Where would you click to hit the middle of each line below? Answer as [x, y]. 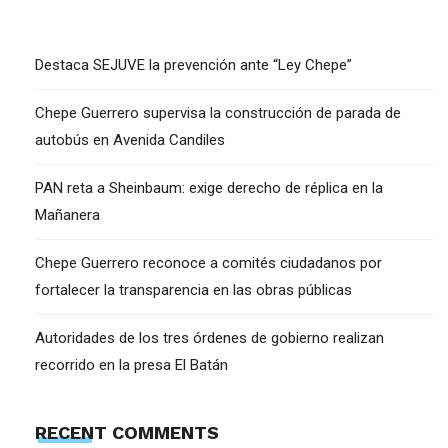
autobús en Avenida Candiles [130, 139]
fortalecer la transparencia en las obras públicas [193, 289]
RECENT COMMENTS [127, 432]
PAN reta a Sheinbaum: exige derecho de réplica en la [209, 187]
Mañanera [67, 214]
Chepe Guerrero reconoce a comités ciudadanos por [208, 262]
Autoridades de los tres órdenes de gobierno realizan [209, 337]
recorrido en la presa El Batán [131, 364]
